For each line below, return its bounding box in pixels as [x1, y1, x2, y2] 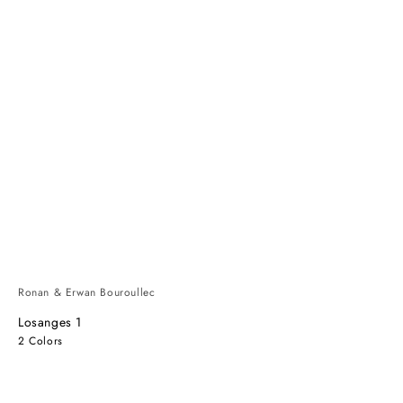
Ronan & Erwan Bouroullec [18, 283, 156, 300]
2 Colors [18, 333, 63, 350]
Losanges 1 [18, 313, 82, 332]
